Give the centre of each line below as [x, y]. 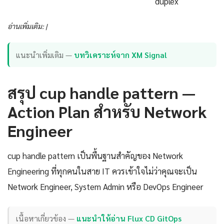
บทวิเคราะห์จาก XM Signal [121, 54]
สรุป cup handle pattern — [101, 92]
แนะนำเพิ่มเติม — [45, 54]
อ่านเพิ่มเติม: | [27, 26]
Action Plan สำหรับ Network [107, 111]
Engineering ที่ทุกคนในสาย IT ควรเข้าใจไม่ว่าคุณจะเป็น [102, 171]
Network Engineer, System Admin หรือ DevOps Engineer [105, 186]
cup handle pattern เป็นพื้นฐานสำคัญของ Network [95, 155]
